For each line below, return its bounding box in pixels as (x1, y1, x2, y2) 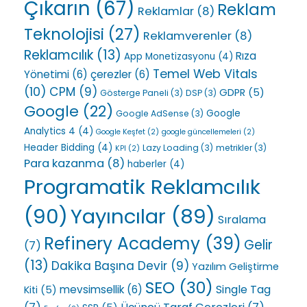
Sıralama (218, 212, 266, 228)
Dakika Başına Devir (51, 258, 167, 275)
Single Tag (216, 282, 271, 298)
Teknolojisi (24, 23, 104, 46)
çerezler (90, 67, 132, 82)
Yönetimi (24, 67, 69, 82)
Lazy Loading (143, 142, 199, 154)
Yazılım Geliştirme (192, 260, 279, 274)
